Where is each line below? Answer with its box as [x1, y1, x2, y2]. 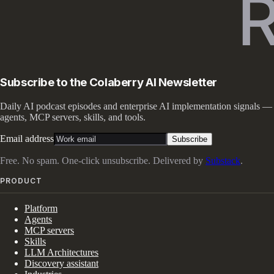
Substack [206, 155, 240, 166]
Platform [24, 202, 57, 213]
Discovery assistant [24, 257, 98, 268]
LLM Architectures [24, 246, 98, 257]
